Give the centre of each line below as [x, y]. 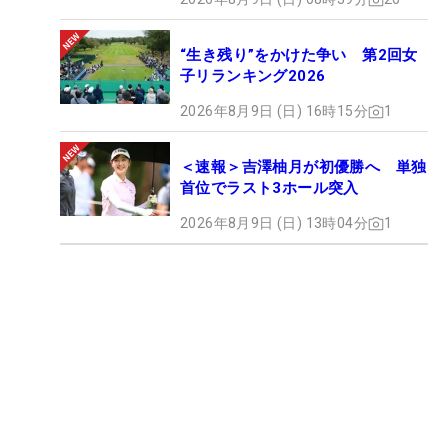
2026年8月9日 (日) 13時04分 [274, 223]
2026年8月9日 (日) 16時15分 [274, 111]
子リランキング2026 [253, 76]
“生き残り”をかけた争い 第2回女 [299, 55]
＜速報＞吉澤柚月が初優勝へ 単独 [303, 167]
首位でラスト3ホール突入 [269, 188]
